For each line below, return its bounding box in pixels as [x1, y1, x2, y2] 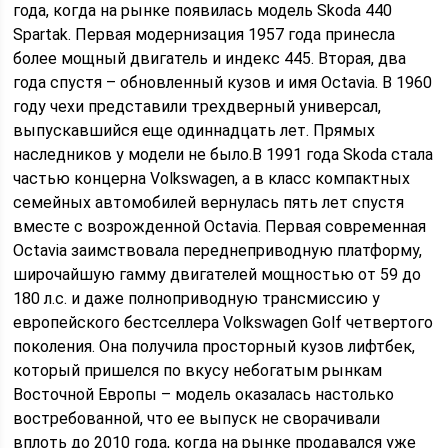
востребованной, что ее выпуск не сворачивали [13, 409, 381, 428]
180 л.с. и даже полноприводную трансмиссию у [13, 289, 381, 308]
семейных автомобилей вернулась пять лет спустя [13, 193, 405, 212]
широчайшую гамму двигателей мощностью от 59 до [13, 265, 422, 284]
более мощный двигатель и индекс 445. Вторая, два [13, 49, 407, 68]
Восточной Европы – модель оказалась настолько [13, 385, 395, 404]
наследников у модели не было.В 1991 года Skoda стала [13, 145, 434, 164]
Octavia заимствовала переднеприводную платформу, [13, 241, 423, 260]
